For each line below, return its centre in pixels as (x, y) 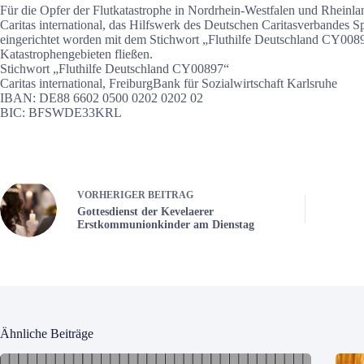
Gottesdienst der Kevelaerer (145, 211)
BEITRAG (171, 195)
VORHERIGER (113, 195)
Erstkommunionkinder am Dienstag (166, 224)
